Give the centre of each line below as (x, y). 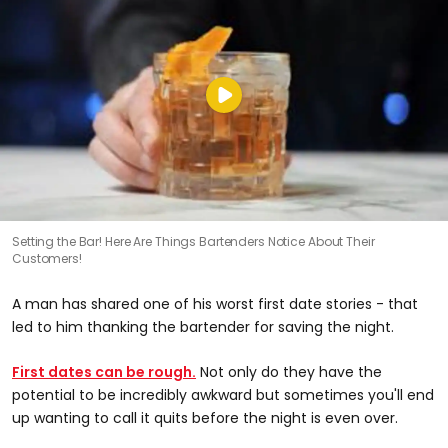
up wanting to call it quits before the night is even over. (205, 418)
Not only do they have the (289, 372)
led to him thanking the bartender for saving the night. (203, 327)
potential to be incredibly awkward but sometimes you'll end (223, 395)
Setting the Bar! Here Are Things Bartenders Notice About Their (193, 242)
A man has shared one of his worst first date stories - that (215, 304)
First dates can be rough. (104, 372)
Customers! (47, 259)
